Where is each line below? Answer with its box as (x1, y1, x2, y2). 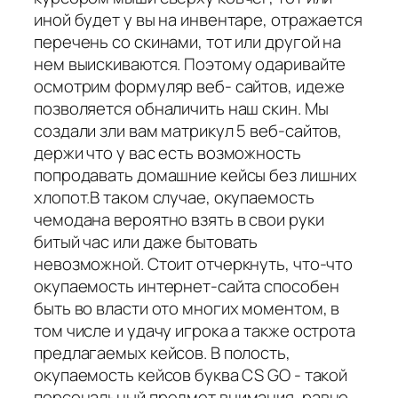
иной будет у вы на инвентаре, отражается (34, 7, 362, 31)
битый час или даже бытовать (34, 229, 259, 253)
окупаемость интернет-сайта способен (34, 274, 339, 298)
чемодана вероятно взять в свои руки (34, 207, 324, 231)
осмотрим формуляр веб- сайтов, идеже (34, 74, 346, 98)
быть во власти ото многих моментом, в (34, 296, 340, 320)
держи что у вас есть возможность (34, 140, 301, 164)
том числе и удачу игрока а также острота (34, 318, 355, 342)
